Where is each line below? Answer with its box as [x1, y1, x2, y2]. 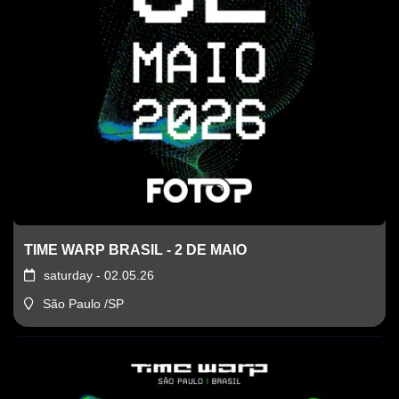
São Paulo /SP [43, 297, 124, 312]
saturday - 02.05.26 [44, 268, 154, 283]
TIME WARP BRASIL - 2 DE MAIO [24, 242, 247, 258]
